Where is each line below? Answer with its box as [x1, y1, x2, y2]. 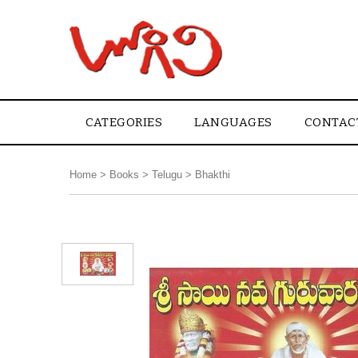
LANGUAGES [194, 115, 272, 130]
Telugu [152, 169, 182, 181]
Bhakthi [195, 169, 230, 181]
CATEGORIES [86, 115, 162, 130]
